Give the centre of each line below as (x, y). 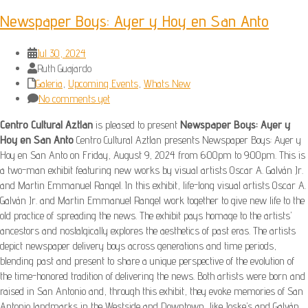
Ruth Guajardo (64, 68)
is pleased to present (138, 124)
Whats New (167, 83)
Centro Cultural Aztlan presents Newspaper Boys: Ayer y (187, 140)
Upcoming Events (103, 83)
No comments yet (74, 98)
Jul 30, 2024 (62, 53)
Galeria (49, 83)
